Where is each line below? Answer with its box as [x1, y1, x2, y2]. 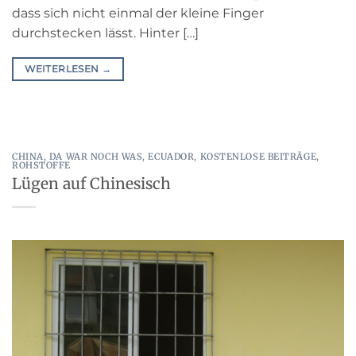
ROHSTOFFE [12, 159, 72, 171]
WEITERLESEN [25, 62, 102, 75]
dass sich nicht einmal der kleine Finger [12, 5, 264, 21]
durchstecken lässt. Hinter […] [12, 25, 199, 41]
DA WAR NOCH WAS [48, 150, 143, 162]
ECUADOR [148, 150, 195, 162]
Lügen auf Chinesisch [12, 174, 171, 194]
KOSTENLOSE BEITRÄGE [199, 150, 317, 162]
